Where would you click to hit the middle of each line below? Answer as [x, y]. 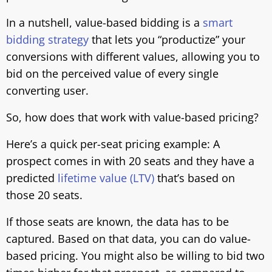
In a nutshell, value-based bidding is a [104, 22]
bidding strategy [47, 39]
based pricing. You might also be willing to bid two [135, 256]
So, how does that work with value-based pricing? [132, 117]
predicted [32, 178]
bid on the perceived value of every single [112, 73]
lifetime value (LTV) [106, 178]
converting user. [47, 90]
